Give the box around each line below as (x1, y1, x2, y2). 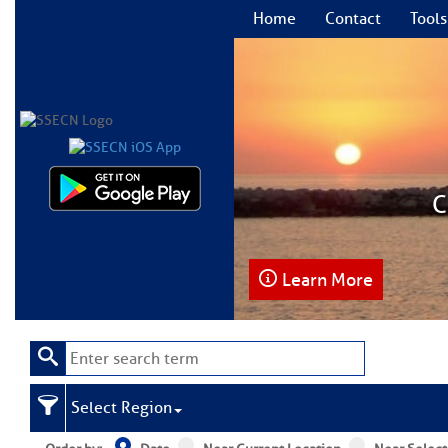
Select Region (71, 398, 172, 418)
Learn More (282, 269, 373, 292)
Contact (325, 9, 381, 29)
